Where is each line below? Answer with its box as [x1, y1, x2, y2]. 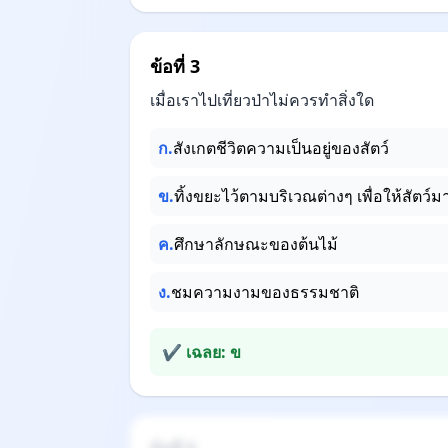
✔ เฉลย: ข [162, 341, 241, 363]
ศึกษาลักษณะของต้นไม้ [174, 233, 338, 255]
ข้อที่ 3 [150, 54, 200, 78]
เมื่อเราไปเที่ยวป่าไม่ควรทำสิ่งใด [150, 89, 374, 111]
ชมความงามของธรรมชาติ [171, 281, 359, 303]
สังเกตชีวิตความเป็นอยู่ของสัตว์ [173, 137, 389, 159]
